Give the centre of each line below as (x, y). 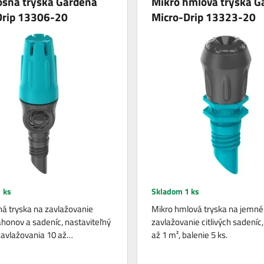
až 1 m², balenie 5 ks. (189, 235)
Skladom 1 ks (175, 191)
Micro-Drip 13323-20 (203, 17)
